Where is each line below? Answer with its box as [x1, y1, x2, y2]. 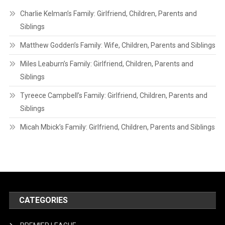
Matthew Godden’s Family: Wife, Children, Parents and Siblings [20, 41, 215, 50]
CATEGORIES [19, 195, 68, 205]
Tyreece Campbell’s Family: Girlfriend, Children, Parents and [20, 91, 207, 100]
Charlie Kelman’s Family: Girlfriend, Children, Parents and [20, 10, 197, 18]
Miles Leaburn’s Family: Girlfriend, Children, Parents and [20, 60, 193, 68]
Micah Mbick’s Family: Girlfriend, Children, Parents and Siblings [20, 123, 215, 132]
